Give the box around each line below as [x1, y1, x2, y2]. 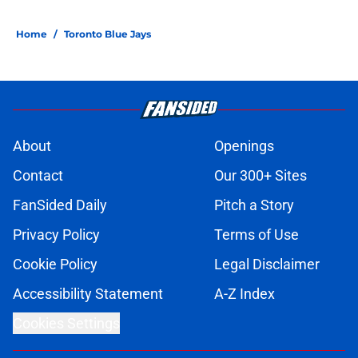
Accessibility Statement [13, 285, 163, 303]
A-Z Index [214, 285, 275, 303]
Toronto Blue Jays [64, 28, 151, 41]
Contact [13, 167, 63, 185]
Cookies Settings [13, 315, 120, 332]
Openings [214, 137, 274, 155]
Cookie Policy [13, 256, 97, 273]
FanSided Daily [13, 197, 107, 214]
